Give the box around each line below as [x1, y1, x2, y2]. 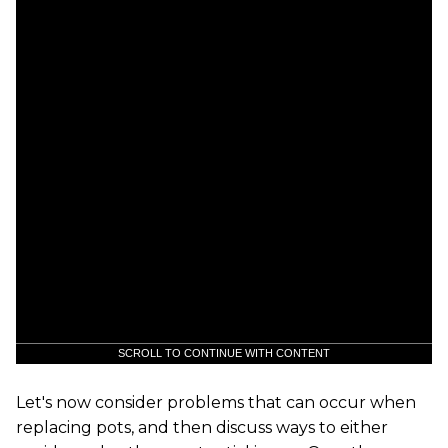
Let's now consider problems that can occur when [16, 392, 416, 412]
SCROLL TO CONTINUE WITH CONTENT [118, 346, 330, 359]
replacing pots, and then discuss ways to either [16, 417, 388, 437]
